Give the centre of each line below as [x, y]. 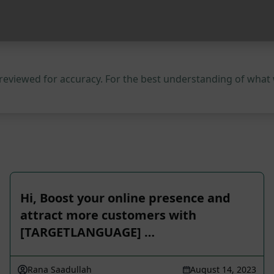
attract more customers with [108, 215]
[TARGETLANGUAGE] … [87, 232]
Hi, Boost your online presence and [125, 198]
